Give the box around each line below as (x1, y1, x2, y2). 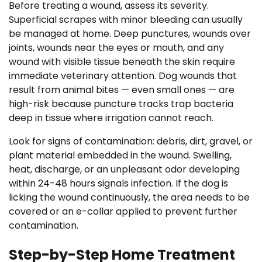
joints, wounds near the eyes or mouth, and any (9, 40, 224, 54)
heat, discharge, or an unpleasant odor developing (9, 162, 240, 176)
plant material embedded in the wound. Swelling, (9, 148, 232, 162)
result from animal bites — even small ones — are (9, 82, 235, 96)
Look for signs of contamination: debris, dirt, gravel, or (9, 134, 253, 148)
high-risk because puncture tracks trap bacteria (9, 96, 233, 111)
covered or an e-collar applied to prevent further (9, 204, 237, 218)
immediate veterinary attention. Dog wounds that (9, 68, 237, 82)
